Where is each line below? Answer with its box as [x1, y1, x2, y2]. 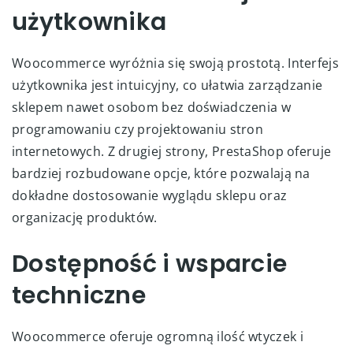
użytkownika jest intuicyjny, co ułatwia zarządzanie [12, 76, 323, 94]
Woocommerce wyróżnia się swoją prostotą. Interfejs [12, 54, 339, 72]
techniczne [12, 278, 147, 312]
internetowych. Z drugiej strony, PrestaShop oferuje [12, 142, 332, 160]
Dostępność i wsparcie [12, 247, 288, 281]
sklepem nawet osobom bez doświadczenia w [12, 98, 292, 116]
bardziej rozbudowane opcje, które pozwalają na [12, 164, 310, 182]
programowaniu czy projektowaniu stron [12, 120, 264, 138]
